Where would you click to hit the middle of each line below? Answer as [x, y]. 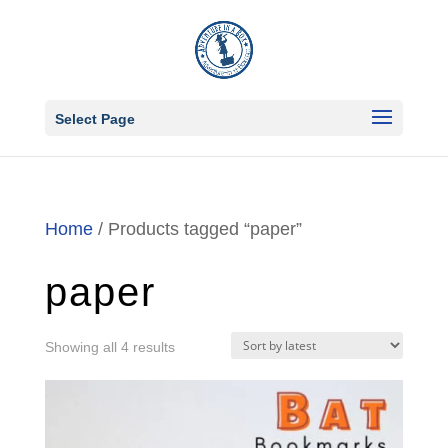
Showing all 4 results [109, 347]
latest [190, 406]
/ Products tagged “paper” [197, 229]
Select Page [94, 119]
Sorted [194, 346]
